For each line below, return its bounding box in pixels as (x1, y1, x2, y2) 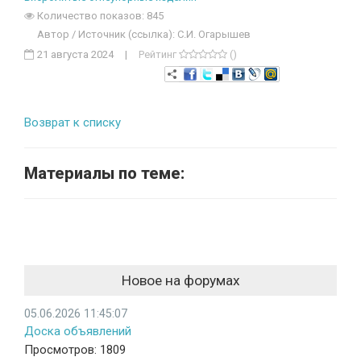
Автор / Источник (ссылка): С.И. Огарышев (35, 28, 251, 41)
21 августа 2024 (35, 48, 114, 61)
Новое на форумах (121, 272, 240, 289)
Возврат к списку (24, 115, 121, 131)
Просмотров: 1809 (24, 342, 126, 358)
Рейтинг (139, 48, 179, 61)
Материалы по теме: (24, 164, 185, 184)
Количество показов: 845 (35, 10, 164, 23)
